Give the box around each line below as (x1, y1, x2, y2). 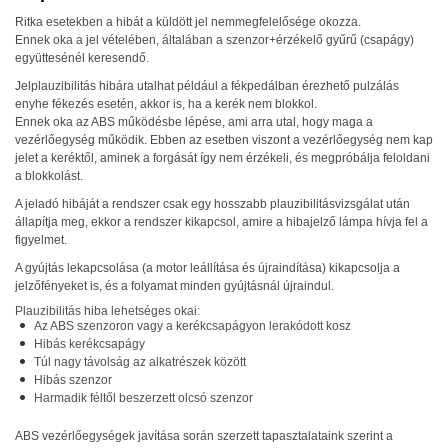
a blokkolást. (15, 169, 83, 183)
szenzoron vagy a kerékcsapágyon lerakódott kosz (74, 319, 351, 333)
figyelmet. (15, 233, 67, 247)
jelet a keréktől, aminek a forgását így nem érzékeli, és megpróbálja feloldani (15, 151, 430, 165)
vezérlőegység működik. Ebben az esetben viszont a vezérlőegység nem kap (15, 133, 433, 147)
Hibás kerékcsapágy (34, 337, 145, 351)
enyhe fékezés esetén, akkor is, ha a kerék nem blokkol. (15, 97, 317, 111)
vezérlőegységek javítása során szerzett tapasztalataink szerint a (39, 429, 393, 443)
